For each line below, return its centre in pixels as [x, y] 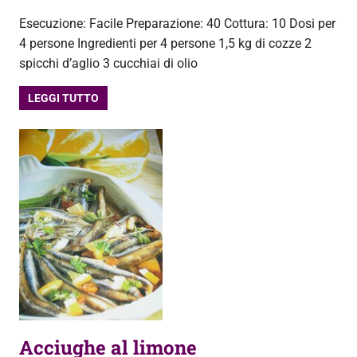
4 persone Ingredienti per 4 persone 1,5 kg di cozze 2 [165, 43]
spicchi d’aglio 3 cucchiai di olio [108, 63]
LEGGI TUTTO [64, 98]
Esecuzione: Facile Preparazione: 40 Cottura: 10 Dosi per [177, 24]
